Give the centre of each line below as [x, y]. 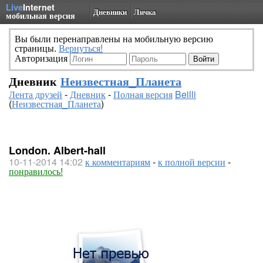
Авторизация [42, 58]
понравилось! [36, 171]
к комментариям [118, 162]
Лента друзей [36, 94]
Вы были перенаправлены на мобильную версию [114, 38]
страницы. [37, 48]
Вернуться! [81, 48]
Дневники [110, 11]
